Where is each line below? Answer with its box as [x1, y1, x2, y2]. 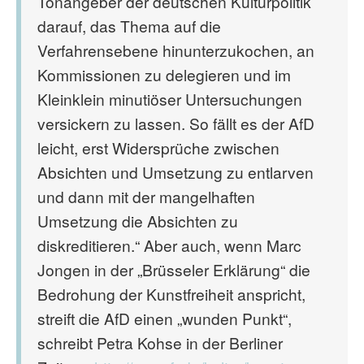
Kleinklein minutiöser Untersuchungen [37, 88, 302, 110]
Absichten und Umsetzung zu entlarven [37, 161, 314, 183]
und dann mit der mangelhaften [37, 185, 255, 207]
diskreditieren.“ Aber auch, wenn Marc [37, 234, 301, 256]
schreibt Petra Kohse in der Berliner [37, 331, 283, 353]
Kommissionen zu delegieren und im [37, 63, 291, 85]
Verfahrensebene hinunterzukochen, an [37, 39, 314, 61]
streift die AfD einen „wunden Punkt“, [37, 307, 292, 329]
